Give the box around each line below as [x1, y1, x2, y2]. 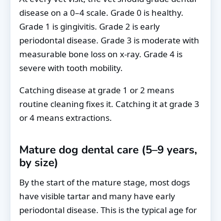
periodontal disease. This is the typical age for [19, 204, 197, 216]
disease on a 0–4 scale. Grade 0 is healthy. [19, 6, 184, 18]
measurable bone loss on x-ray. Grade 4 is [19, 48, 183, 60]
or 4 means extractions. [19, 111, 112, 123]
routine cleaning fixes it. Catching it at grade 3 [19, 98, 199, 110]
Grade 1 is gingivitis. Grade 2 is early [19, 20, 160, 32]
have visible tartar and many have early [19, 190, 175, 202]
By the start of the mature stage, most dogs [19, 177, 190, 188]
